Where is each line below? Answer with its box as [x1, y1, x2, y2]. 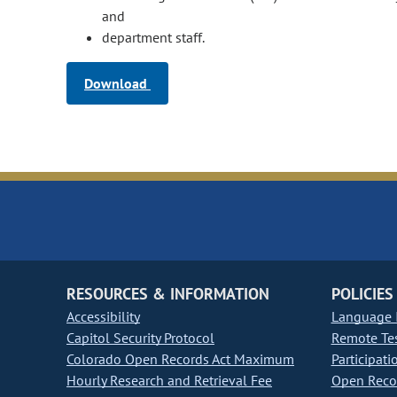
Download [84, 74, 151, 93]
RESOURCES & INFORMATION [66, 284, 269, 305]
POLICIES [331, 284, 393, 305]
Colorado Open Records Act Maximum [66, 350, 294, 369]
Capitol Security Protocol [66, 329, 214, 347]
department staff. [102, 28, 206, 47]
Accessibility [66, 307, 140, 326]
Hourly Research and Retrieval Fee [66, 371, 272, 390]
